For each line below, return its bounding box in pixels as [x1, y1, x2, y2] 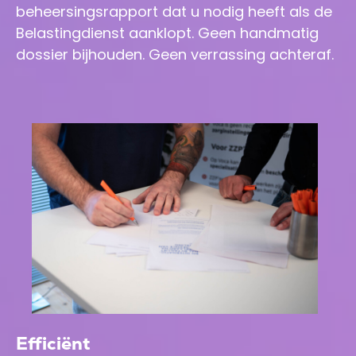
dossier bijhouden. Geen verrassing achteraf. [16, 44, 334, 65]
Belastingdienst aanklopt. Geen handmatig [16, 23, 319, 44]
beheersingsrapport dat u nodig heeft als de [16, 2, 332, 22]
